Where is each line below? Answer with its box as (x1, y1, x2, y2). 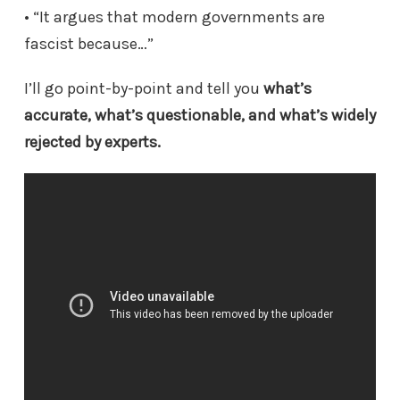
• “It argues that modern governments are (24, 6, 325, 27)
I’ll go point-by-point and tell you (24, 78, 263, 98)
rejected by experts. (24, 131, 161, 152)
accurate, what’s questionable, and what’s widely (24, 104, 376, 125)
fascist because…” (24, 33, 154, 54)
